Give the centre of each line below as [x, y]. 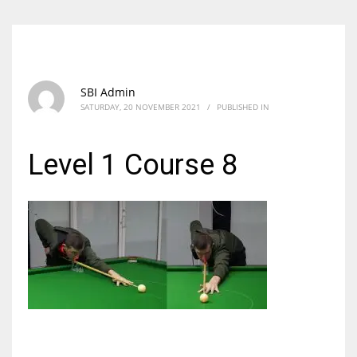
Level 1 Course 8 [133, 165]
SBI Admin [108, 92]
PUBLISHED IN [243, 106]
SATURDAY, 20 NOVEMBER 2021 [141, 106]
